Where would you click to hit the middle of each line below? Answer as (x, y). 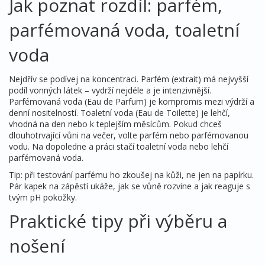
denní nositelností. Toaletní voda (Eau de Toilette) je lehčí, (119, 113)
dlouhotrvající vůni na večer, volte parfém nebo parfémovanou (129, 135)
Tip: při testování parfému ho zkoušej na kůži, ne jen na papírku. (131, 175)
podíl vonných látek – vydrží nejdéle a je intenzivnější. (110, 90)
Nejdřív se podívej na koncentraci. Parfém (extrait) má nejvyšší (129, 79)
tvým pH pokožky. (43, 197)
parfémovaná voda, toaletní (124, 30)
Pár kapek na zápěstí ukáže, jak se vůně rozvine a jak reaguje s (130, 186)
